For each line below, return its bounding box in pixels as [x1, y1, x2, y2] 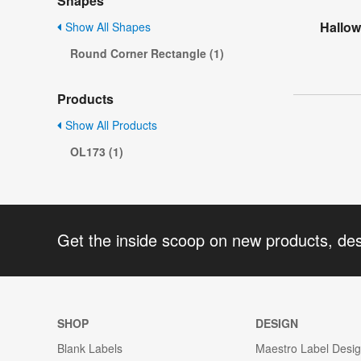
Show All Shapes [62, 19, 151, 35]
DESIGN [255, 314, 299, 331]
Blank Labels [57, 339, 122, 356]
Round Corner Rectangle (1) [70, 45, 224, 62]
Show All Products [62, 117, 157, 134]
